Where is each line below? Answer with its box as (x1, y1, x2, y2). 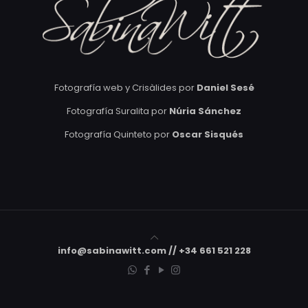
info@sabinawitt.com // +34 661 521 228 (57, 244, 251, 258)
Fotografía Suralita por (67, 104, 169, 118)
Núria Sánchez (169, 104, 241, 118)
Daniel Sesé (196, 81, 254, 95)
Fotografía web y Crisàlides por (54, 81, 197, 95)
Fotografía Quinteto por (65, 128, 172, 142)
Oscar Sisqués (172, 128, 243, 142)
